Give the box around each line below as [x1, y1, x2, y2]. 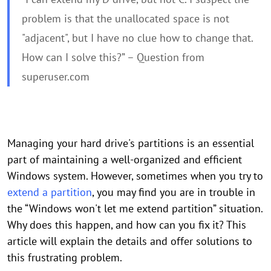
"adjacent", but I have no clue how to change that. [22, 31, 253, 45]
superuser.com [22, 70, 90, 83]
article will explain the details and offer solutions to [7, 234, 252, 248]
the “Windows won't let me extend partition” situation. [7, 201, 263, 215]
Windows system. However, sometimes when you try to [7, 169, 263, 183]
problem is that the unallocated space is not [22, 11, 229, 25]
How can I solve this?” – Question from [22, 50, 204, 64]
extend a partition [7, 185, 92, 199]
